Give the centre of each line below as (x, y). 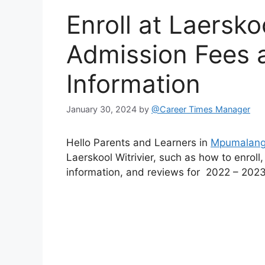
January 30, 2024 (101, 109)
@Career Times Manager (201, 109)
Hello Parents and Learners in (138, 143)
